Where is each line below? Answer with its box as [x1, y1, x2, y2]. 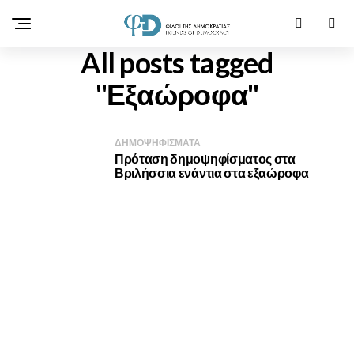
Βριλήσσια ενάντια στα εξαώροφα [115, 165, 309, 180]
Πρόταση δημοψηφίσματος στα [115, 151, 296, 166]
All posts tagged [81, 46, 273, 80]
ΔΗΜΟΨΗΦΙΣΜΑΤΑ [115, 137, 201, 149]
